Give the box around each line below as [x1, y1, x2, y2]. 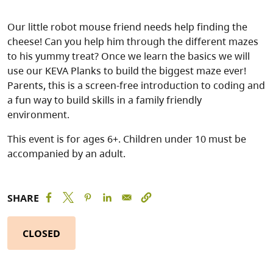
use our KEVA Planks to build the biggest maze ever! [7, 64, 246, 78]
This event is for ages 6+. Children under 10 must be [7, 132, 246, 146]
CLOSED [23, 226, 60, 240]
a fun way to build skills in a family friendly [7, 93, 202, 107]
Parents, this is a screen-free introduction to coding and [7, 79, 265, 93]
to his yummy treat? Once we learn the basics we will [7, 49, 250, 63]
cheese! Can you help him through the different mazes [7, 35, 258, 49]
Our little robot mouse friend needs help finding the [7, 20, 247, 34]
